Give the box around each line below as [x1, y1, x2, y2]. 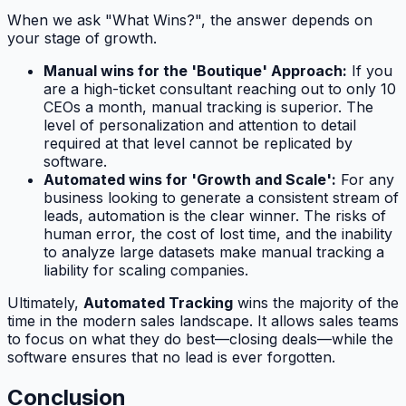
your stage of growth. [7, 29, 157, 48]
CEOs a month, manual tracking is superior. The [43, 98, 373, 117]
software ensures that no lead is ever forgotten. [7, 348, 335, 367]
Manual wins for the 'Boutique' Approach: [43, 62, 347, 81]
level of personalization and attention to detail [43, 116, 356, 135]
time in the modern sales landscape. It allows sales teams [7, 312, 399, 331]
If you [347, 62, 392, 81]
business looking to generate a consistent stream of [43, 188, 399, 208]
